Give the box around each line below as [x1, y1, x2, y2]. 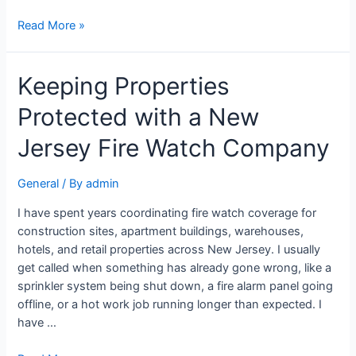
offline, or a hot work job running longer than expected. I [17, 296, 323, 311]
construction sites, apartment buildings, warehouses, [17, 223, 304, 238]
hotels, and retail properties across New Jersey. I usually [17, 242, 321, 257]
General [17, 176, 60, 192]
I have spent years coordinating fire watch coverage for [17, 205, 317, 220]
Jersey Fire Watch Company [17, 133, 331, 163]
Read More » [17, 17, 86, 33]
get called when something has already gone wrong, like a [17, 260, 332, 275]
